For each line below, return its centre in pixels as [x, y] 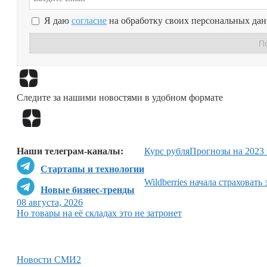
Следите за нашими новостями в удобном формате [120, 97]
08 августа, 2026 [50, 203]
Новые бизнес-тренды [88, 190]
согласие [89, 21]
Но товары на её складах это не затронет [99, 213]
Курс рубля [167, 151]
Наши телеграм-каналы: [70, 151]
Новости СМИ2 [49, 260]
